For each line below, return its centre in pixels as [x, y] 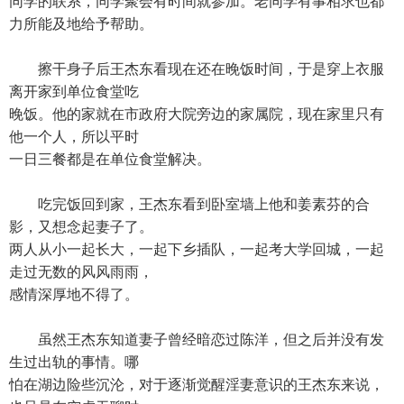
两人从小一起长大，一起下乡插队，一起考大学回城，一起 [197, 249]
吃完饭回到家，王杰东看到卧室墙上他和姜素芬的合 [189, 204]
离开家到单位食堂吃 [74, 92]
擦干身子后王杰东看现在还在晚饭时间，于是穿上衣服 [197, 69]
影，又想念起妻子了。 [81, 227]
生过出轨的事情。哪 [74, 362]
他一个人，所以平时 [74, 137]
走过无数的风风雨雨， [81, 272]
